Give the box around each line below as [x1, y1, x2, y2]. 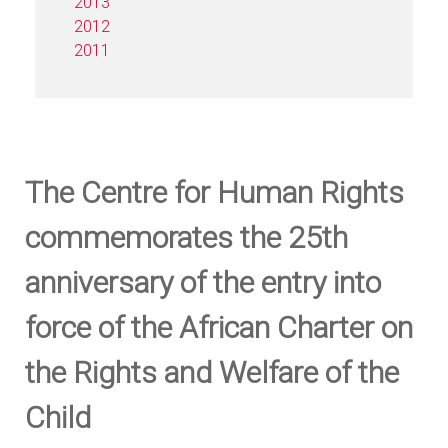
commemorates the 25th [25, 219, 348, 255]
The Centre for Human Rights [25, 174, 404, 210]
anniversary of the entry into [25, 264, 381, 300]
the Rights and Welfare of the [25, 354, 399, 390]
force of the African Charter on [25, 309, 413, 345]
